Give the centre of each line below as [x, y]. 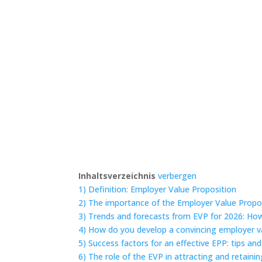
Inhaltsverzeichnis [117, 175]
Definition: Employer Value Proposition [163, 189]
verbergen [177, 175]
